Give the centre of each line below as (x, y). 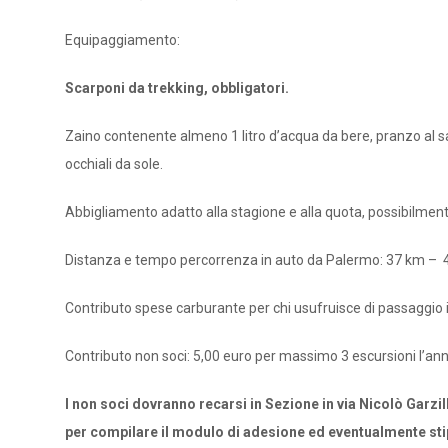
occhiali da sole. (114, 164)
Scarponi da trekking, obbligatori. (177, 88)
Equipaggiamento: (122, 40)
